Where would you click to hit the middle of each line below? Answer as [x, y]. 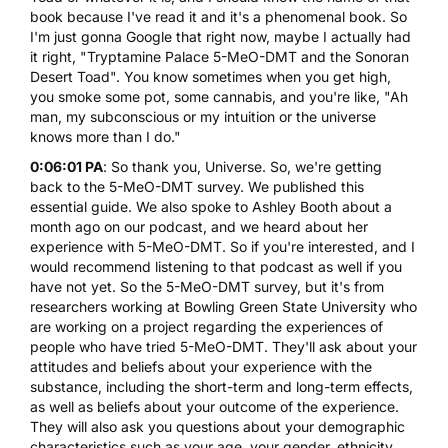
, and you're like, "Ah [340, 96]
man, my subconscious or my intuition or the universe [203, 116]
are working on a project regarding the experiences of [206, 326]
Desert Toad [70, 76]
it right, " [58, 56]
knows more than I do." [105, 136]
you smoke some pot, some [121, 96]
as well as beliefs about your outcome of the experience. [214, 406]
